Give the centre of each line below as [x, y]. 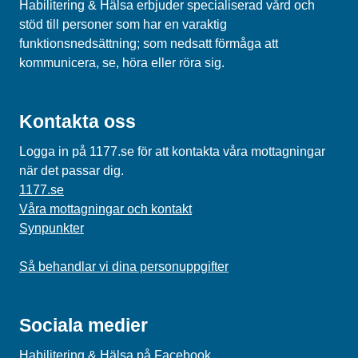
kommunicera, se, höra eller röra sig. [123, 63]
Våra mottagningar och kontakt [105, 209]
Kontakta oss [78, 121]
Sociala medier [84, 325]
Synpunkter [52, 228]
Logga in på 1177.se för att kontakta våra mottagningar [172, 151]
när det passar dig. [73, 171]
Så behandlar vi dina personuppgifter [124, 267]
